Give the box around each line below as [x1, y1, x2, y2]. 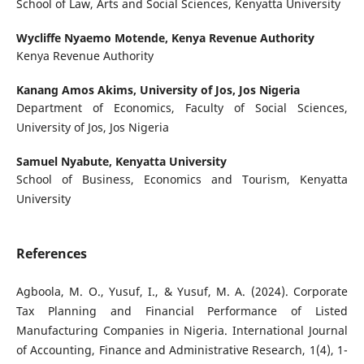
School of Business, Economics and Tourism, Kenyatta [15, 171, 349, 188]
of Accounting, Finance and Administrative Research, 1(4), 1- [15, 342, 349, 358]
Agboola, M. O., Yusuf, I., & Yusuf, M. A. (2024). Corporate [15, 284, 349, 300]
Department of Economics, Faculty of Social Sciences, [15, 100, 349, 116]
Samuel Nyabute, [15, 154, 115, 170]
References [15, 245, 87, 263]
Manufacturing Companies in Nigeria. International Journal [15, 323, 349, 339]
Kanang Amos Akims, [15, 82, 140, 98]
